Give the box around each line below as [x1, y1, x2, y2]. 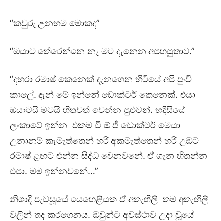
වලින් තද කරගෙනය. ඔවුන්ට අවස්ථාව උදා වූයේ [10, 209, 194, 220]
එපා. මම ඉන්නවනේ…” [10, 165, 98, 176]
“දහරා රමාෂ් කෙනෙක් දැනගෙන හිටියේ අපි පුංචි [10, 74, 192, 84]
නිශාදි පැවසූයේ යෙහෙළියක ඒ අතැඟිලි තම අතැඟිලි [10, 193, 208, 204]
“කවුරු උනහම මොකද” [10, 17, 100, 28]
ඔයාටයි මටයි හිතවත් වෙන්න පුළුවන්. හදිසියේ [10, 104, 185, 115]
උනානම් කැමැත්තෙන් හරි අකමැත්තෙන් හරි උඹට [10, 135, 199, 146]
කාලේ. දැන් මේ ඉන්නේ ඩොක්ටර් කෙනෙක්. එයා [10, 89, 195, 100]
